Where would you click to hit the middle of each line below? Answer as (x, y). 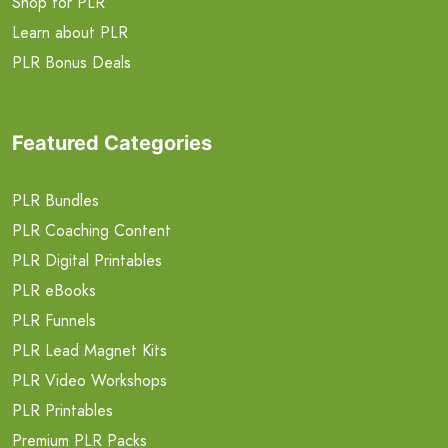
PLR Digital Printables (87, 260)
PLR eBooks (54, 290)
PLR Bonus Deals (71, 62)
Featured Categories (112, 142)
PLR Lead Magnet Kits (89, 350)
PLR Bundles (55, 200)
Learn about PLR (70, 32)
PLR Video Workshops (89, 380)
